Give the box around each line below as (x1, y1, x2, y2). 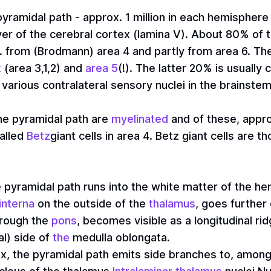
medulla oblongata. (70, 231, 170, 244)
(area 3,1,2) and (1, 62, 85, 74)
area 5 (85, 62, 118, 74)
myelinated (111, 113, 168, 125)
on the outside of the (34, 197, 149, 210)
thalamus (149, 197, 195, 210)
